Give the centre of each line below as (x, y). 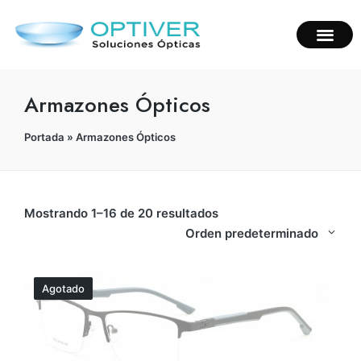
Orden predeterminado (252, 233)
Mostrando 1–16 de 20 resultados (121, 213)
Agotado (63, 288)
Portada (44, 137)
